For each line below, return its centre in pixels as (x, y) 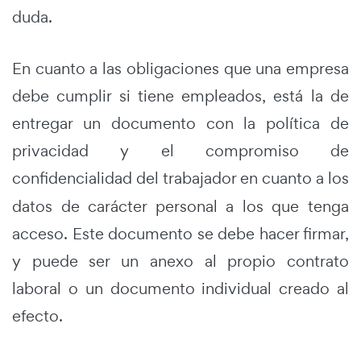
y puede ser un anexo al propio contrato (180, 261)
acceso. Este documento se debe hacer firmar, (180, 233)
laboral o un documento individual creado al (180, 288)
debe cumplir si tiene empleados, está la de (180, 95)
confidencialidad (72, 178)
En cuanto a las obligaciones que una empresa (180, 68)
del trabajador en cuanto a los (243, 178)
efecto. (37, 315)
